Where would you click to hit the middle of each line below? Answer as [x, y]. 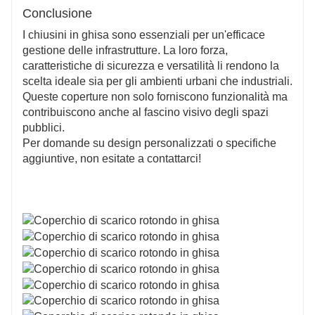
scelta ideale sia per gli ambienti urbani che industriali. [157, 81]
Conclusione [57, 13]
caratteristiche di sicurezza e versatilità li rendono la [151, 65]
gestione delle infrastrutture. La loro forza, [125, 50]
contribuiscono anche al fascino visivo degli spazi [146, 112]
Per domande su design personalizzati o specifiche [149, 143]
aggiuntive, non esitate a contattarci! [112, 158]
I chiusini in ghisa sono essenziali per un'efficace [144, 34]
